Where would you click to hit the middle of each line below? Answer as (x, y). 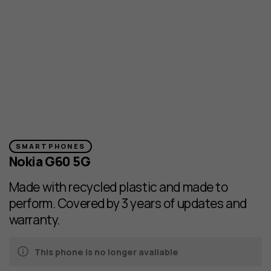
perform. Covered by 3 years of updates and (128, 203)
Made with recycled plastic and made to (118, 187)
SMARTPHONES (51, 146)
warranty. (34, 220)
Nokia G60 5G (50, 161)
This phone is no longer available (106, 252)
